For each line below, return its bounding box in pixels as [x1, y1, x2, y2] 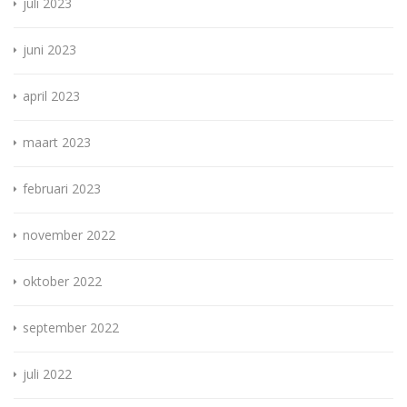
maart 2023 [23, 134, 91, 152]
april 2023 [23, 87, 80, 105]
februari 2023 [23, 180, 101, 198]
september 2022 [23, 319, 119, 337]
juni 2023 [23, 41, 76, 59]
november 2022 [23, 226, 115, 244]
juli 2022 [23, 365, 72, 383]
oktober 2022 [23, 273, 102, 291]
